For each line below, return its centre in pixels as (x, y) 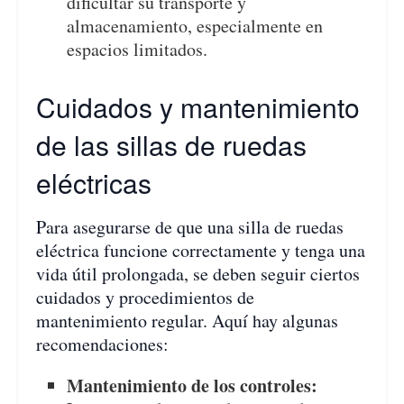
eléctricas (94, 183)
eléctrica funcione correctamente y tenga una (201, 251)
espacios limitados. (138, 50)
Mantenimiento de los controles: (193, 386)
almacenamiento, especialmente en (195, 26)
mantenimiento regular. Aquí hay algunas (187, 321)
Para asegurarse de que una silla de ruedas (190, 227)
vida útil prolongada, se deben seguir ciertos (198, 274)
